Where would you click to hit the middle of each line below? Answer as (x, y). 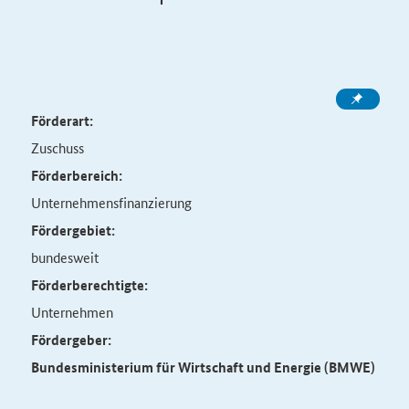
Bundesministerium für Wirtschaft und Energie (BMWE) (203, 367)
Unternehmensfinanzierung (111, 202)
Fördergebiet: (73, 230)
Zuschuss (57, 147)
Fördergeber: (71, 340)
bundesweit (64, 257)
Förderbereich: (76, 175)
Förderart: (62, 121)
